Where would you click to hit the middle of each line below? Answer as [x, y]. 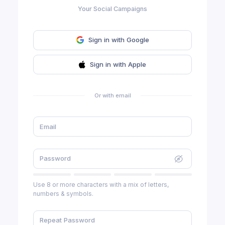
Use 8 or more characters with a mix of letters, [101, 184]
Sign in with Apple [118, 65]
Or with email [113, 95]
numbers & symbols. [63, 193]
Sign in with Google [119, 40]
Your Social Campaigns [113, 9]
